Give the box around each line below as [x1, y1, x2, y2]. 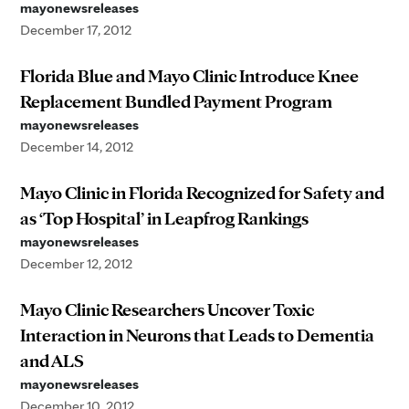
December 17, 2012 [20, 21, 131, 38]
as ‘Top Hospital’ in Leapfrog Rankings [20, 207, 309, 229]
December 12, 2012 [20, 255, 132, 272]
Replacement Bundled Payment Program [20, 90, 332, 112]
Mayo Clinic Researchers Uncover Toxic [20, 299, 314, 320]
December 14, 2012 [20, 138, 133, 155]
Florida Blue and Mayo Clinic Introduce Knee [20, 65, 359, 87]
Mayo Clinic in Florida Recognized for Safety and [20, 182, 384, 204]
